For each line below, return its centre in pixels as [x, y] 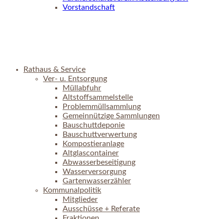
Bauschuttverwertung [100, 135]
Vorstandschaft [89, 8]
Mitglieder [80, 200]
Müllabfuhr [82, 88]
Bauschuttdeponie [94, 125]
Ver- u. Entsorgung [75, 79]
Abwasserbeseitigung [99, 163]
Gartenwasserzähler [97, 181]
